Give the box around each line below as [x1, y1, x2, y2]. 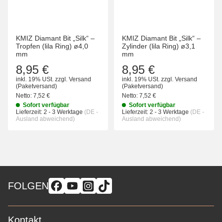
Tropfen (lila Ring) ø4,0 [16, 42, 88, 51]
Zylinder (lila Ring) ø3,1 [122, 42, 195, 51]
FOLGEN [8, 180, 49, 192]
